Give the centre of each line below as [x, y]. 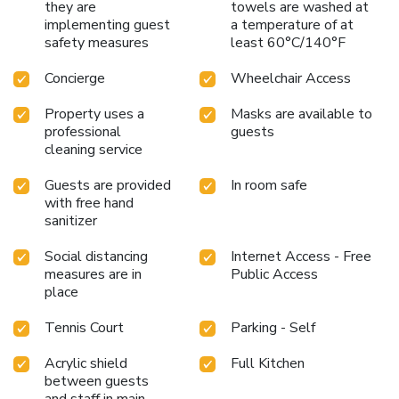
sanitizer [71, 220]
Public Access [274, 274]
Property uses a [94, 114]
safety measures [97, 42]
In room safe [269, 185]
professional [83, 131]
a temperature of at [292, 24]
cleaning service [94, 149]
